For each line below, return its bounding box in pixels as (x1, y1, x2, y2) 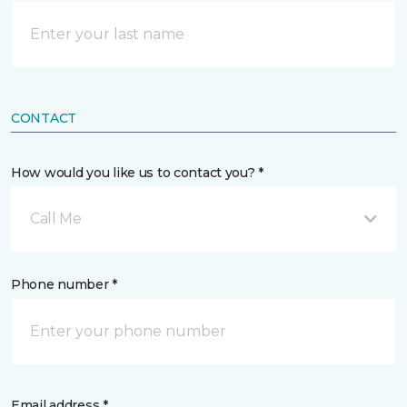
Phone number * (11, 276, 118, 293)
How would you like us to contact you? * (11, 164, 264, 181)
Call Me (30, 210, 82, 227)
